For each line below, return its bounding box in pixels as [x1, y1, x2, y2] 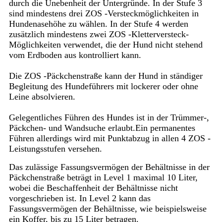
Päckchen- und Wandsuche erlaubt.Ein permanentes [8, 123, 195, 133]
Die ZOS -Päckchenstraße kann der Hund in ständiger [8, 71, 203, 81]
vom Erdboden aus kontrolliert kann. [8, 50, 141, 60]
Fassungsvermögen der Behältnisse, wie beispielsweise [8, 204, 207, 214]
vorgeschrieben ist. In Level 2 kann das [8, 193, 151, 204]
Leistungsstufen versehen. [8, 144, 102, 154]
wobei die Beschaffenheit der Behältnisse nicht [8, 183, 178, 193]
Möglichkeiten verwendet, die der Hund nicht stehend [8, 40, 203, 50]
